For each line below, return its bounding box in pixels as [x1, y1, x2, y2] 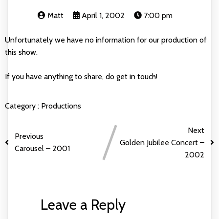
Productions [41, 101, 81, 110]
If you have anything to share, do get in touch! [5, 71, 157, 81]
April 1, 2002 [81, 10, 125, 20]
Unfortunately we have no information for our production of [5, 35, 207, 44]
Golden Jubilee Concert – [120, 137, 204, 147]
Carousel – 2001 [15, 144, 70, 153]
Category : [5, 101, 39, 110]
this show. [5, 47, 38, 57]
